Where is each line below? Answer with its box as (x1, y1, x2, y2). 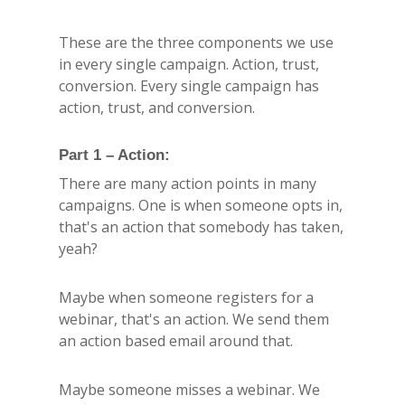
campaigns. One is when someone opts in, (59, 194, 343, 215)
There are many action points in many (59, 173, 316, 193)
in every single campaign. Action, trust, (59, 53, 319, 74)
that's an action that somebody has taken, (59, 216, 344, 237)
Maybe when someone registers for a (59, 287, 314, 307)
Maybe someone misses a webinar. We (59, 379, 320, 400)
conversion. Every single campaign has (59, 75, 319, 96)
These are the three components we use (59, 32, 334, 52)
